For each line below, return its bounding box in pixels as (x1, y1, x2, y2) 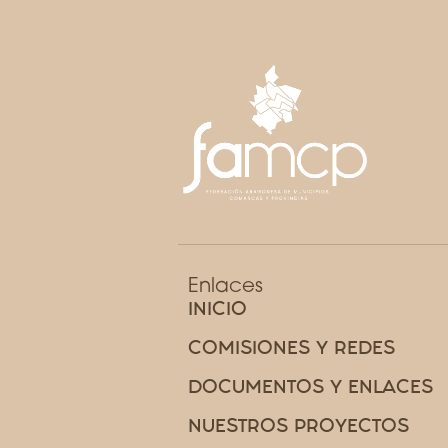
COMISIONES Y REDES (188, 334, 395, 360)
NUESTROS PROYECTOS (188, 412, 409, 438)
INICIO (188, 295, 247, 321)
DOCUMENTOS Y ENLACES (188, 373, 433, 399)
